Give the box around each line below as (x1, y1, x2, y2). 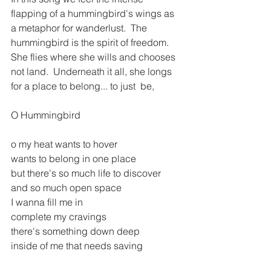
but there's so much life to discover (11, 167, 161, 180)
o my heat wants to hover (11, 138, 117, 151)
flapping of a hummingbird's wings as (11, 7, 177, 20)
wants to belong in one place (11, 152, 136, 165)
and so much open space (11, 181, 122, 194)
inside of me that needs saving (11, 240, 143, 252)
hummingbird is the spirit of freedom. (11, 36, 174, 49)
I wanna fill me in (11, 196, 83, 209)
